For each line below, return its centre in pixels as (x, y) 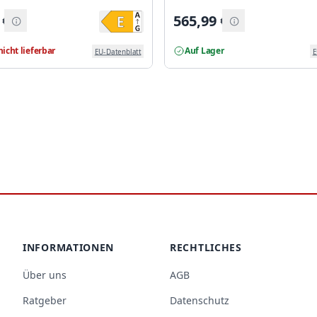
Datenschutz (200, 301)
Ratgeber (45, 301)
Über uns (45, 275)
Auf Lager (204, 51)
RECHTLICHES (206, 248)
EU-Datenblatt (118, 51)
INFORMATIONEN (69, 248)
